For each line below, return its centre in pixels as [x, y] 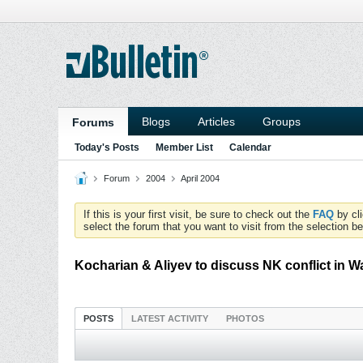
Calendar [250, 147]
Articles [216, 122]
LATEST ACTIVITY [170, 318]
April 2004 [200, 178]
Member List [184, 147]
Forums [93, 122]
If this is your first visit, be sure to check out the [198, 214]
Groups [282, 122]
